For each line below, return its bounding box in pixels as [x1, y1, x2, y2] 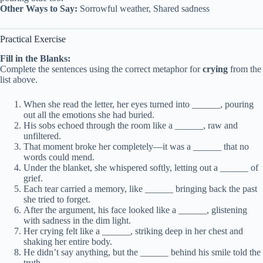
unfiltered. [23, 130, 61, 141]
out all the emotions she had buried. [23, 109, 154, 120]
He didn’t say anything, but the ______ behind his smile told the [23, 247, 261, 257]
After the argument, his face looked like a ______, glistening [23, 204, 247, 215]
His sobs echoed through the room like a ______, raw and [23, 120, 238, 130]
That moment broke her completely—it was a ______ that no [23, 141, 249, 151]
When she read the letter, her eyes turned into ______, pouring [23, 99, 254, 109]
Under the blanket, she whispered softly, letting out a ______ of [23, 162, 258, 173]
